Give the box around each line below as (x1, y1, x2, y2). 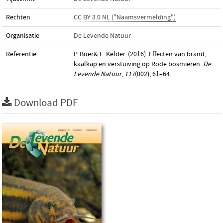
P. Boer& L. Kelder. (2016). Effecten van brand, (74, 50, 206, 58)
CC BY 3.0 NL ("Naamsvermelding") (74, 13, 176, 21)
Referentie (6, 50, 36, 58)
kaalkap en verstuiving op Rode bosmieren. (74, 60, 203, 68)
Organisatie (6, 32, 39, 40)
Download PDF (14, 97, 78, 109)
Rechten (6, 13, 30, 21)
